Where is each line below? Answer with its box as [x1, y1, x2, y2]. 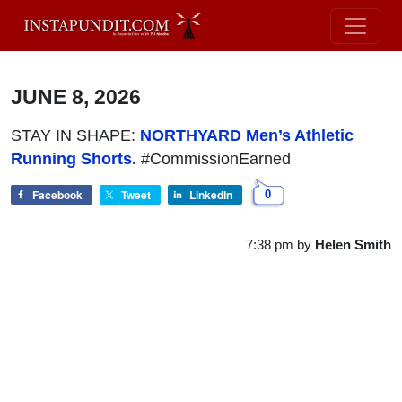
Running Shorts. [11, 149, 136, 168]
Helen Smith [315, 236, 391, 252]
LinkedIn [189, 186, 232, 203]
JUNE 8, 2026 [11, 84, 141, 109]
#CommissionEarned [136, 149, 291, 168]
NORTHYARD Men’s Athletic [140, 126, 354, 144]
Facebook [32, 186, 83, 203]
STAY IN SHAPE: [11, 126, 140, 144]
